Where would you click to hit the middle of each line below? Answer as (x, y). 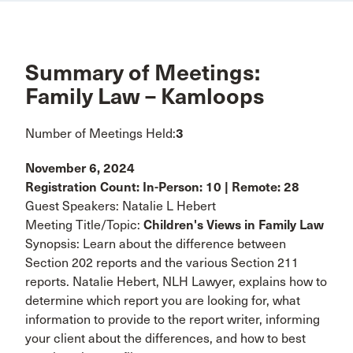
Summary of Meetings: (143, 72)
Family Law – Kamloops (145, 96)
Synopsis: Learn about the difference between (156, 243)
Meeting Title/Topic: (84, 225)
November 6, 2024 (80, 168)
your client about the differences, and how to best (165, 338)
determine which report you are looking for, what (163, 300)
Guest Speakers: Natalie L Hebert (121, 206)
